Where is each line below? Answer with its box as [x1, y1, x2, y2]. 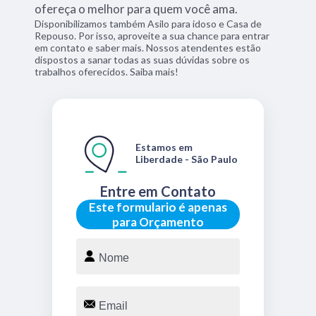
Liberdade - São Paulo [135, 152, 238, 165]
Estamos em [135, 140, 193, 153]
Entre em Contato [100, 182, 216, 200]
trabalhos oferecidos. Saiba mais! [35, 65, 179, 78]
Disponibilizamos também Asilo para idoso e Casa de [35, 17, 262, 30]
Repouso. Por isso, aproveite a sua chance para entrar [35, 29, 270, 42]
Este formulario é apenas [89, 199, 227, 214]
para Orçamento [112, 214, 204, 229]
